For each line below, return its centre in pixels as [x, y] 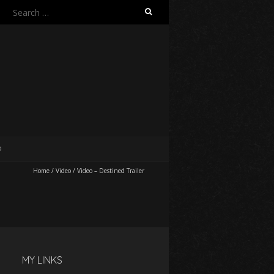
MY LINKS [42, 260]
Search [22, 9]
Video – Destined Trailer [111, 171]
